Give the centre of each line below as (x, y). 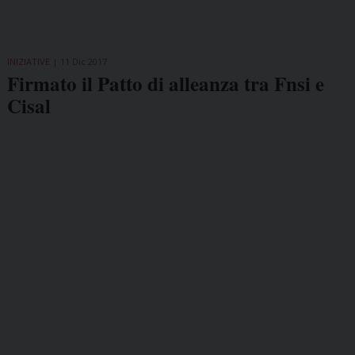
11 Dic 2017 (83, 62)
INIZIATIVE (28, 62)
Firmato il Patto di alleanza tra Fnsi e (165, 84)
